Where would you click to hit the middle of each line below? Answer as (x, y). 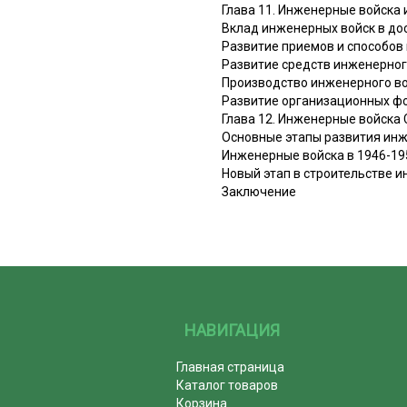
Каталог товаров (228, 385)
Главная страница (231, 367)
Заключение (259, 191)
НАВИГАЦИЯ (233, 330)
